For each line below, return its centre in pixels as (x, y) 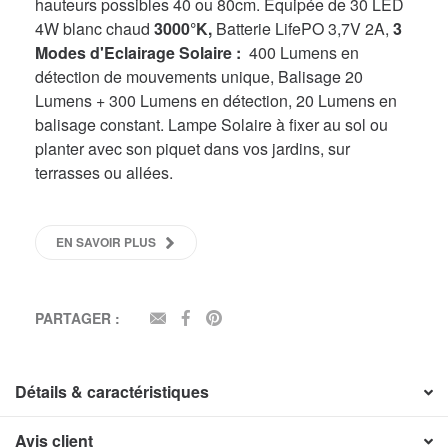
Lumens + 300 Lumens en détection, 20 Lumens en (216, 100)
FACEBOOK (233, 317)
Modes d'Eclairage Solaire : (140, 52)
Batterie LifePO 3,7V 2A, (302, 28)
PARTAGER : (77, 317)
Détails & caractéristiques (112, 391)
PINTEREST (261, 317)
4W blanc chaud (94, 28)
